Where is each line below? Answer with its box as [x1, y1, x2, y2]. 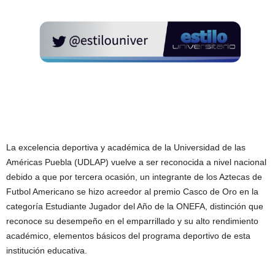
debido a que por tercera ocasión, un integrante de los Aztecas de [6, 171, 262, 182]
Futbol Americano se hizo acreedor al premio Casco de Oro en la [6, 186, 258, 196]
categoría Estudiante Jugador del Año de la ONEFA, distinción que [6, 201, 263, 211]
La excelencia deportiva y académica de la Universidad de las [6, 142, 246, 152]
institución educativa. [6, 245, 87, 255]
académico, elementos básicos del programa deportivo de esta [6, 230, 250, 241]
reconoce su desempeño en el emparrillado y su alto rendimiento [6, 215, 258, 226]
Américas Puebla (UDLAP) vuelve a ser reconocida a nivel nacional [6, 157, 266, 167]
